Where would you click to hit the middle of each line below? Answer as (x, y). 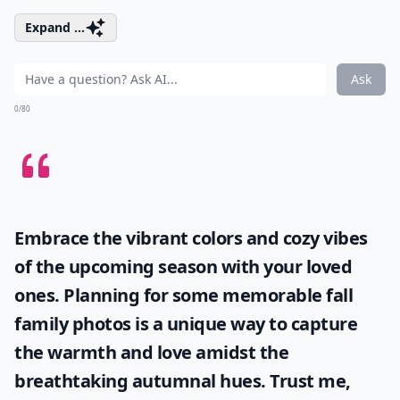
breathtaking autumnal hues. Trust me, (183, 381)
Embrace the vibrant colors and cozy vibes (191, 238)
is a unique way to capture (244, 324)
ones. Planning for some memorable (170, 295)
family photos (73, 324)
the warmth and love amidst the (151, 352)
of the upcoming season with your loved (183, 267)
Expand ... (55, 27)
